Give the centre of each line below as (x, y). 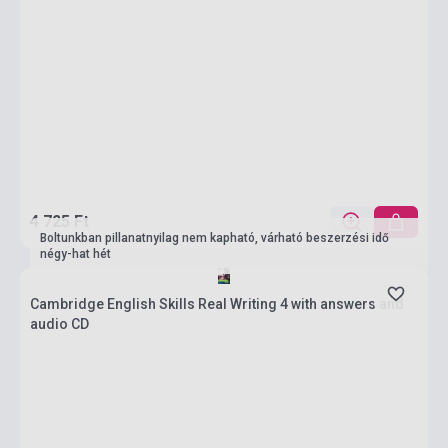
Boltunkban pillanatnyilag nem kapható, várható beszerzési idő (214, 238)
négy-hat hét (75, 254)
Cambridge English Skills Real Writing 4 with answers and (217, 304)
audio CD (59, 324)
